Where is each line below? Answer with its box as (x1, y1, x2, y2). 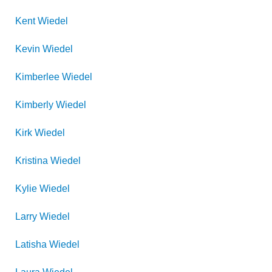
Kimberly (15, 100, 53, 110)
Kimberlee (15, 72, 59, 82)
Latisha (15, 239, 47, 250)
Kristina (15, 155, 48, 166)
